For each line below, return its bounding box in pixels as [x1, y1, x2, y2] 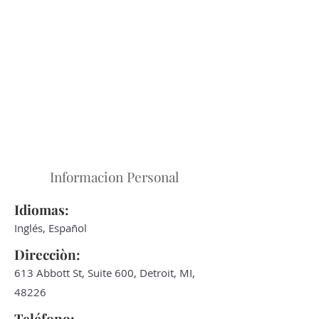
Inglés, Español [14, 221, 87, 235]
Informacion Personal [49, 167, 179, 186]
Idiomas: [14, 200, 69, 219]
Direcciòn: [14, 245, 80, 263]
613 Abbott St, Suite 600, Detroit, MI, [14, 266, 195, 280]
